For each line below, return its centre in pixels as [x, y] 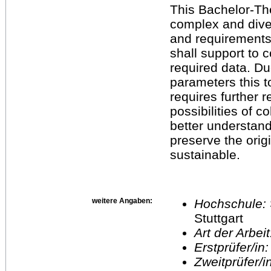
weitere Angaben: [122, 201]
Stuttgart [219, 218]
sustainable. [205, 154]
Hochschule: [232, 203]
